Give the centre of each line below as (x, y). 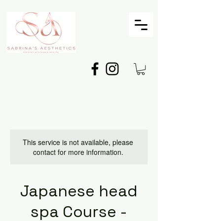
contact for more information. (78, 152)
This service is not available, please (78, 142)
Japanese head (79, 191)
